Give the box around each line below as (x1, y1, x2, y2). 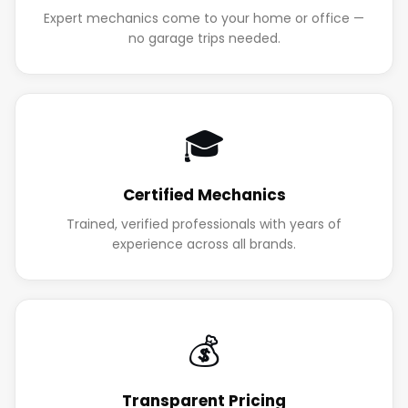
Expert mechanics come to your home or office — (44, 8, 364, 27)
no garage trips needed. (127, 28, 280, 47)
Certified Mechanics (122, 183, 286, 206)
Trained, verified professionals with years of (66, 214, 342, 233)
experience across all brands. (112, 234, 296, 253)
